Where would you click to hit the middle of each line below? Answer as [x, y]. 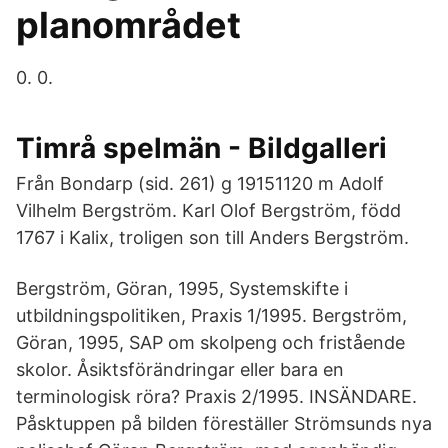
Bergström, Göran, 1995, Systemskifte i [182, 288]
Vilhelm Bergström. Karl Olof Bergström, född [208, 210]
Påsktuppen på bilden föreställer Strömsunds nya [224, 423]
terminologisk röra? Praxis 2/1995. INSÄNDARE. [216, 396]
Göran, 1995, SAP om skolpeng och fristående [210, 342]
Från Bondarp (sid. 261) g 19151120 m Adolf [200, 183]
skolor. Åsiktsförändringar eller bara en [180, 369]
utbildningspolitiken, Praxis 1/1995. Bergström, [211, 315]
